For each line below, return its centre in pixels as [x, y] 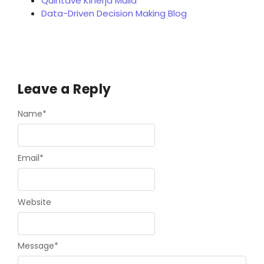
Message [36, 246]
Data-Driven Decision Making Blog [114, 13]
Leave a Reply [65, 89]
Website [34, 202]
